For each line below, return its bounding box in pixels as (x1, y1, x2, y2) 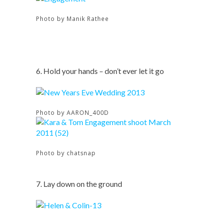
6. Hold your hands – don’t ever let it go (36, 66, 164, 75)
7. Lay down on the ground (36, 179, 122, 188)
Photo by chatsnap (36, 149, 96, 157)
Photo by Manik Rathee (36, 15, 109, 23)
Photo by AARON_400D (36, 109, 109, 117)
